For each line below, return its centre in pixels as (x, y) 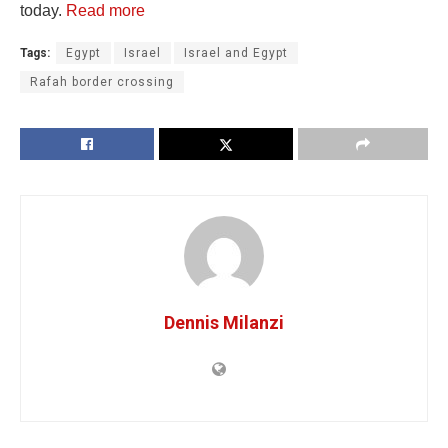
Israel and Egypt (236, 52)
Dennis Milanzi (224, 322)
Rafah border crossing (102, 81)
